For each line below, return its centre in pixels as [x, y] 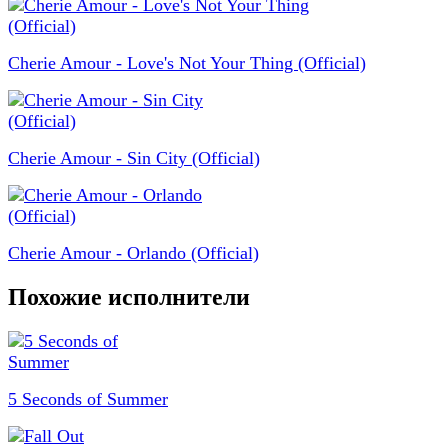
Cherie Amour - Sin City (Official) [134, 158]
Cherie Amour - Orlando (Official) [133, 253]
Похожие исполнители [129, 296]
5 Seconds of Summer [88, 398]
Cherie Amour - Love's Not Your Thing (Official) [187, 63]
